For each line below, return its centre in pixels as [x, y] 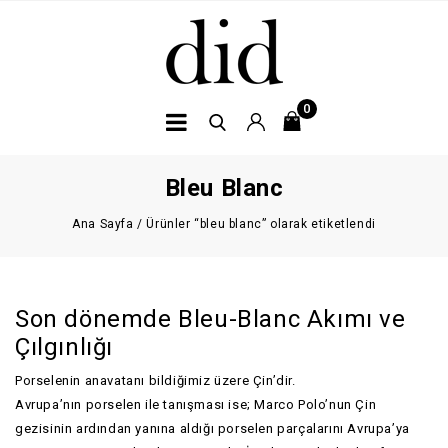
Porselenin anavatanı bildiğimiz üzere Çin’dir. [155, 380]
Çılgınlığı [64, 347]
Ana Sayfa [103, 224]
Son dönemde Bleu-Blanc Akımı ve [210, 319]
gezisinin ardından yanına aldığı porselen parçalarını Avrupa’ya [212, 428]
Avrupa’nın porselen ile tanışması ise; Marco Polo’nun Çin [196, 404]
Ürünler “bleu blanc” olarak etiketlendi [261, 224]
